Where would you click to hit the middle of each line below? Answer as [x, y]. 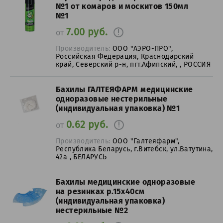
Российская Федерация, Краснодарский [125, 56]
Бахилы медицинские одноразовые [125, 182]
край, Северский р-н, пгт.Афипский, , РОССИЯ [133, 64]
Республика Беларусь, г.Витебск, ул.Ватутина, [134, 149]
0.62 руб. [87, 124]
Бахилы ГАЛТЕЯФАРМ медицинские [124, 89]
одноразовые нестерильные [112, 99]
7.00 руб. [87, 32]
